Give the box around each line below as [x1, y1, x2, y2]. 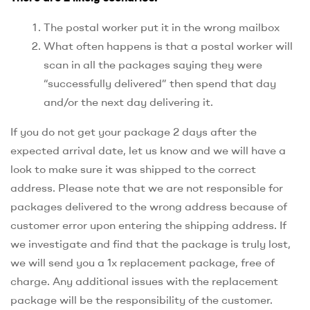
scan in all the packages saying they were [44, 57, 262, 72]
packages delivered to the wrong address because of [10, 199, 287, 214]
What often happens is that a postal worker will [44, 39, 293, 53]
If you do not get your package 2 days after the [10, 125, 257, 139]
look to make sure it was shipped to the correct [10, 162, 256, 176]
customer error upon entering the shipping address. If [10, 218, 286, 232]
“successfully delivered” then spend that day [44, 76, 276, 91]
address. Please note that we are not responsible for [10, 181, 283, 195]
